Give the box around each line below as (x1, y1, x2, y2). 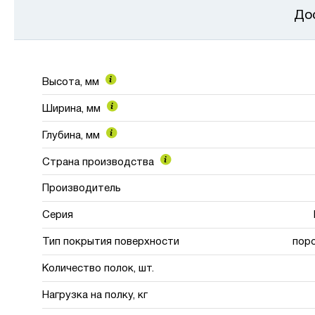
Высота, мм (42, 77, 102, 87)
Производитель (42, 183, 121, 193)
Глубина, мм (42, 130, 103, 141)
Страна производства (42, 157, 157, 167)
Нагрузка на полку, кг (42, 290, 148, 300)
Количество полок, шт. (42, 263, 154, 274)
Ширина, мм (42, 103, 103, 114)
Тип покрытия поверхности (42, 236, 179, 247)
